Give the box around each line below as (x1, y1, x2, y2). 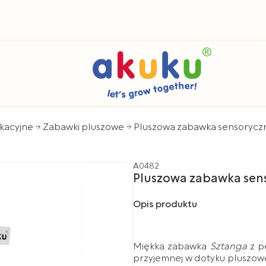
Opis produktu (133, 198, 197, 211)
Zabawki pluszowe (43, 121, 124, 134)
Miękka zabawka (133, 239, 210, 253)
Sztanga (210, 239, 247, 253)
